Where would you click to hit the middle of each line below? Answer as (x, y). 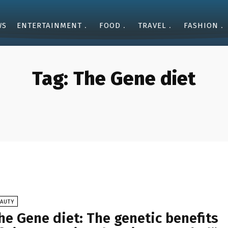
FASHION (201, 25)
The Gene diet (135, 78)
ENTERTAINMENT (49, 25)
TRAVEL (152, 25)
